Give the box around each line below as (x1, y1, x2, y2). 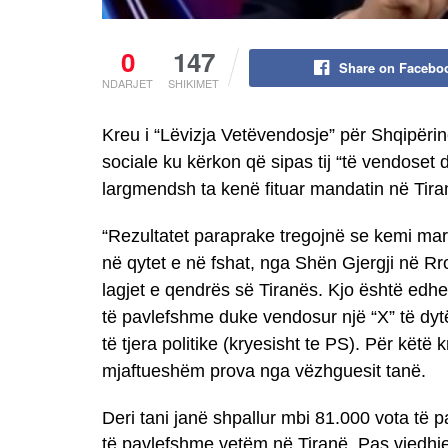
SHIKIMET (168, 74, 219, 91)
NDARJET (102, 74, 153, 91)
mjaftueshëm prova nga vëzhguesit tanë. (102, 360, 426, 381)
